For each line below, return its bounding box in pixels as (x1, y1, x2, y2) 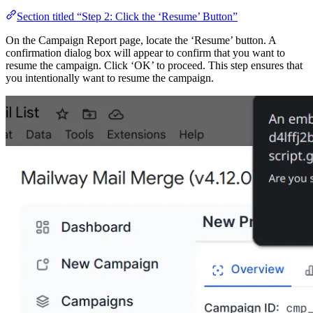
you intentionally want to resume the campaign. (6, 72, 214, 85)
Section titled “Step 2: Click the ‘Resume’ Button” (17, 10, 238, 23)
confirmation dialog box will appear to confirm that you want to (6, 47, 285, 59)
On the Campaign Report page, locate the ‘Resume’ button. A (6, 34, 276, 47)
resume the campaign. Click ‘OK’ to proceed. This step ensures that (6, 59, 303, 72)
